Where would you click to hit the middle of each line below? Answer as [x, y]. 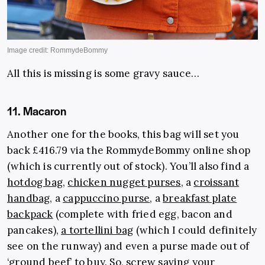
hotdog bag [35, 182]
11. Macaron [37, 111]
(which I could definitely [195, 230]
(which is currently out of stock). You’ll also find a [128, 166]
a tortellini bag [97, 230]
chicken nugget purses [124, 182]
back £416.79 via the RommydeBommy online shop [129, 150]
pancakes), [34, 230]
